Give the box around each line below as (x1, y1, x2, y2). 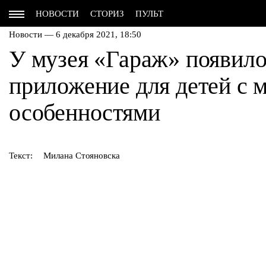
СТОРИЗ (90, 9, 124, 18)
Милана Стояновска (43, 151, 120, 160)
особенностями (9, 99, 160, 126)
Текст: (9, 151, 33, 160)
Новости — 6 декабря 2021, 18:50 (9, 30, 141, 39)
